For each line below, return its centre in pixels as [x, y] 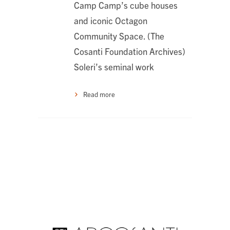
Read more [99, 94]
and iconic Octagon [111, 20]
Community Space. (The [119, 36]
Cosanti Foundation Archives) [130, 51]
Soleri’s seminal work [114, 66]
